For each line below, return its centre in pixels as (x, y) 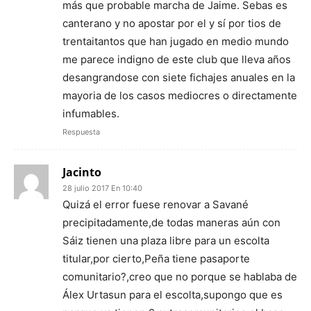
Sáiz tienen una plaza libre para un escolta (166, 241)
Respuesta (81, 132)
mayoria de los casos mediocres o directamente (180, 96)
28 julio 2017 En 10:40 (102, 188)
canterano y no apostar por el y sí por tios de (172, 24)
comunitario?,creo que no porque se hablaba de (180, 277)
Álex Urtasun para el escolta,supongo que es (173, 295)
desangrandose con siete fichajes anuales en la (179, 78)
